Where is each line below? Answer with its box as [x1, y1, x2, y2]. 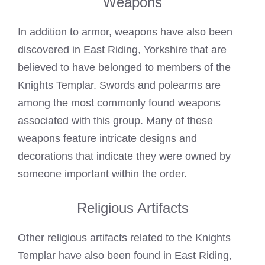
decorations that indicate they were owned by [18, 150, 231, 163]
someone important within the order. [18, 168, 187, 180]
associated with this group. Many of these [18, 115, 213, 127]
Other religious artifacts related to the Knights [18, 232, 231, 244]
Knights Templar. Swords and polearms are [18, 79, 221, 92]
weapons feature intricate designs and [18, 132, 197, 145]
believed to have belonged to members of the [18, 62, 231, 74]
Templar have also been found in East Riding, [18, 250, 232, 262]
